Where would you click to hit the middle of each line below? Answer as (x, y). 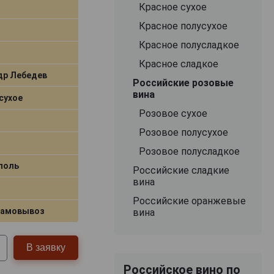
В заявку (46, 248)
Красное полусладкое (189, 45)
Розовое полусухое (183, 132)
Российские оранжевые (189, 201)
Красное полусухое (183, 26)
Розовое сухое (173, 113)
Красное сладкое (178, 64)
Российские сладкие (181, 170)
